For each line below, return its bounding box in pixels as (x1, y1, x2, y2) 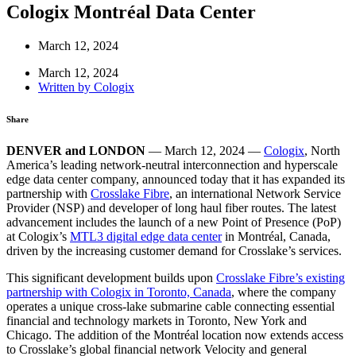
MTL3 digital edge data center (70, 229, 222, 243)
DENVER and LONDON (6, 143, 145, 157)
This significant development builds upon (6, 270, 216, 284)
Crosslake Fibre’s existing (216, 270, 345, 284)
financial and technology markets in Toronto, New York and (6, 313, 307, 327)
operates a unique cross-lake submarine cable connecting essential (6, 299, 335, 313)
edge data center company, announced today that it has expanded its (6, 172, 345, 186)
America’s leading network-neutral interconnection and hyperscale (6, 157, 338, 172)
